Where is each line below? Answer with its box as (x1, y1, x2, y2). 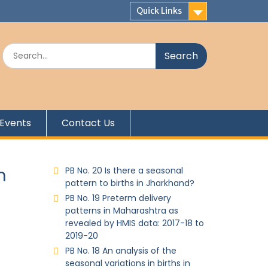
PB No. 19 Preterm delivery (65, 192, 171, 204)
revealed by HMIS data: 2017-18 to (65, 217, 204, 229)
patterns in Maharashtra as (65, 205, 178, 217)
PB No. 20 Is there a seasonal (65, 165, 183, 176)
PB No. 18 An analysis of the (65, 245, 176, 257)
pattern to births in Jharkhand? (65, 177, 194, 189)
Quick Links (136, 5, 182, 16)
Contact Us (62, 116, 115, 130)
